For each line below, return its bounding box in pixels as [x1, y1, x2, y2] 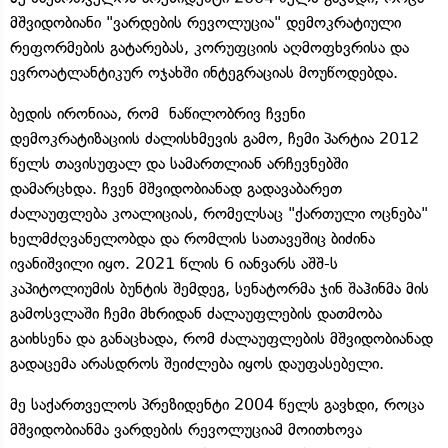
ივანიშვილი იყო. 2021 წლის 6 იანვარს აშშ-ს [10, 253, 338, 273]
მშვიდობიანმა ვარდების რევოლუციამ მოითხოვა [10, 419, 362, 439]
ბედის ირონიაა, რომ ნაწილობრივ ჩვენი [10, 103, 305, 123]
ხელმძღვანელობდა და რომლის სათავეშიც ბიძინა [10, 228, 375, 248]
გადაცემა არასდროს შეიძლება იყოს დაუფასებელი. [10, 353, 384, 373]
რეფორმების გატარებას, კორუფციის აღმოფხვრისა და [10, 37, 409, 57]
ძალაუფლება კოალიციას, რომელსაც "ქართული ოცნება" [10, 203, 428, 223]
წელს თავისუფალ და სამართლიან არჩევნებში [10, 153, 348, 173]
